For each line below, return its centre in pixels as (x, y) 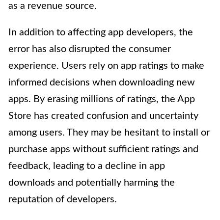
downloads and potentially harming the (92, 183)
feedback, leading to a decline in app (87, 166)
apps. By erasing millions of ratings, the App (102, 99)
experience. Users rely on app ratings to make (106, 66)
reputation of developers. (63, 200)
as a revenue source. (53, 6)
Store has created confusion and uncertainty (103, 116)
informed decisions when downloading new (102, 83)
